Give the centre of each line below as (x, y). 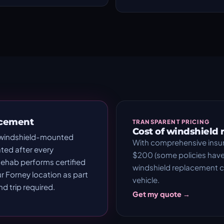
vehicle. (146, 179)
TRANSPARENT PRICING (171, 121)
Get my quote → (161, 194)
